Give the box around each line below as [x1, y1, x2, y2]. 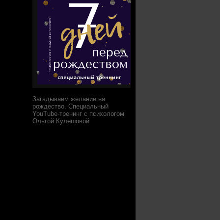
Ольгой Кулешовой [32, 117, 89, 125]
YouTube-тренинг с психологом [32, 110, 124, 118]
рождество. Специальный [32, 103, 109, 110]
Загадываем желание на [32, 95, 105, 103]
